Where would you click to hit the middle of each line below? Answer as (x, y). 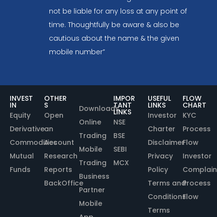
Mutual (22, 156)
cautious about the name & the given (114, 38)
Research (61, 156)
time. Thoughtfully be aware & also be (114, 24)
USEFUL (160, 98)
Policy (158, 169)
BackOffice (64, 183)
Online (90, 122)
